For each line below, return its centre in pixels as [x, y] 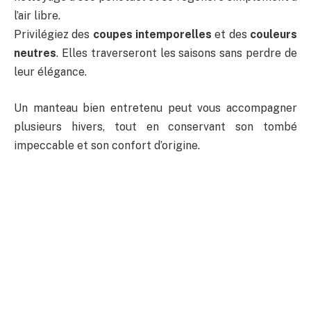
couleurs [274, 34]
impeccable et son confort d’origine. [107, 145]
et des [231, 34]
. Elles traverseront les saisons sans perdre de [177, 53]
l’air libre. [37, 15]
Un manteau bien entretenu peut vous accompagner [155, 108]
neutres [35, 53]
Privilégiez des [53, 34]
